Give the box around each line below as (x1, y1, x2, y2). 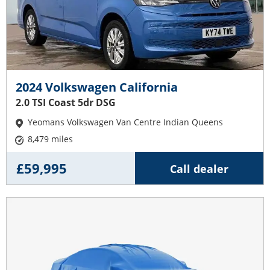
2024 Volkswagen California (16, 78, 178, 95)
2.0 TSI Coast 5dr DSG (16, 95, 116, 109)
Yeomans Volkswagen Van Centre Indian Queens (28, 116, 224, 128)
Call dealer (170, 161, 228, 176)
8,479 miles (28, 133, 74, 145)
